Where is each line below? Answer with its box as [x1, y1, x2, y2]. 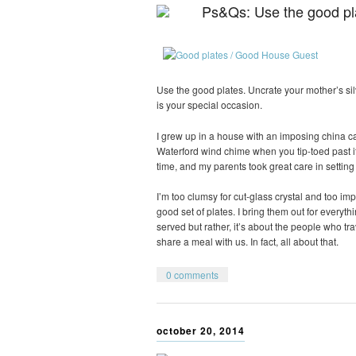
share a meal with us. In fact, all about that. [157, 234, 339, 249]
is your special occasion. [157, 98, 262, 112]
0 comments [166, 267, 219, 281]
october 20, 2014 [157, 323, 245, 338]
